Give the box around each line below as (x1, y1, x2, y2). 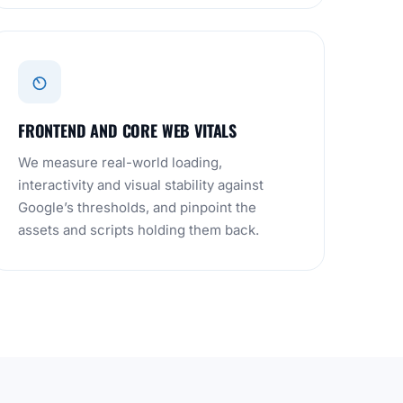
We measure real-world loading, (18, 154, 222, 171)
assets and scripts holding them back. (18, 221, 259, 238)
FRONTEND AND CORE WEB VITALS (18, 119, 237, 142)
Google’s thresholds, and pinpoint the (18, 199, 256, 216)
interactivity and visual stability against (18, 176, 264, 193)
